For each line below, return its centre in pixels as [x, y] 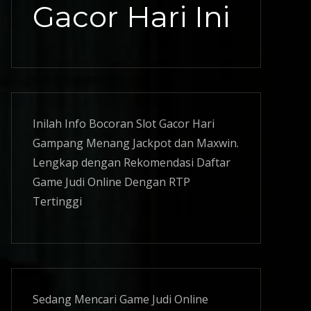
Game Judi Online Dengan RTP [111, 182]
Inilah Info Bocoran [84, 124]
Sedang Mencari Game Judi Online [120, 299]
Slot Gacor [163, 124]
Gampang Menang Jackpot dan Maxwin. [136, 143]
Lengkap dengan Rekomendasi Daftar [132, 162]
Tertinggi [57, 201]
